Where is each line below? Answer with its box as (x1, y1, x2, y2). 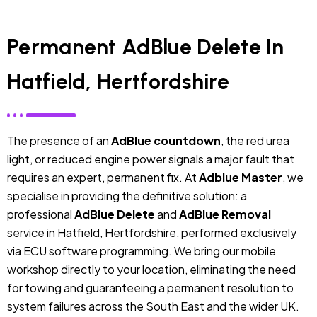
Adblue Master (199, 169, 282, 185)
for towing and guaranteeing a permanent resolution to (7, 279, 294, 295)
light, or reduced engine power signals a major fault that (7, 151, 294, 166)
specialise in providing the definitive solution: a (7, 188, 247, 203)
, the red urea (221, 132, 289, 148)
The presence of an (7, 132, 111, 148)
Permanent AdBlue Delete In (7, 34, 284, 61)
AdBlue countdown (111, 132, 221, 148)
